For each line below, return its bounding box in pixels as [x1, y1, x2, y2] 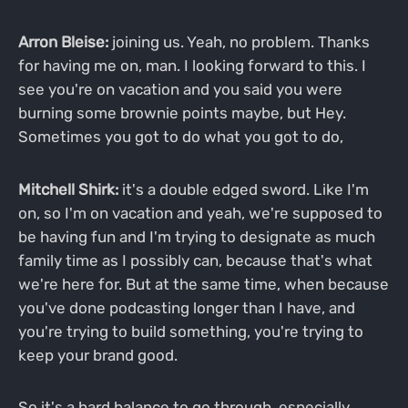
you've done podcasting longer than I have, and [17, 298, 355, 317]
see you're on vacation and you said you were [17, 79, 342, 98]
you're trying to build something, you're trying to [17, 321, 363, 341]
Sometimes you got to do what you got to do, [17, 127, 343, 146]
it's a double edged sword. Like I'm [117, 179, 369, 199]
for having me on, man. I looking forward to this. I [17, 56, 366, 75]
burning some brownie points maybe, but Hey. [17, 103, 346, 122]
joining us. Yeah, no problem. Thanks [107, 32, 370, 51]
